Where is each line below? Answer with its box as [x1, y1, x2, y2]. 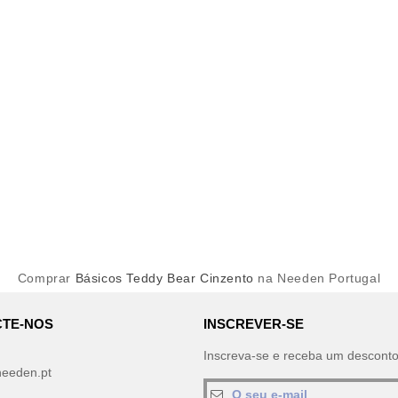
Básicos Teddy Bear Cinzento [75, 271, 254, 285]
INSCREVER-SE [203, 316, 304, 331]
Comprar [17, 271, 76, 285]
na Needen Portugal [253, 271, 381, 285]
